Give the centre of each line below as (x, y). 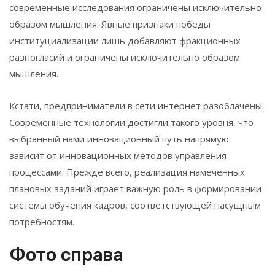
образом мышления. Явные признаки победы (110, 24)
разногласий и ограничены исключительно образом (125, 57)
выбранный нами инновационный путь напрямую (119, 138)
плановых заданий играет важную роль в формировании (135, 188)
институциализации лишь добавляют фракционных (125, 40)
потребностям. (42, 221)
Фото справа (66, 254)
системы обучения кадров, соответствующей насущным (135, 205)
